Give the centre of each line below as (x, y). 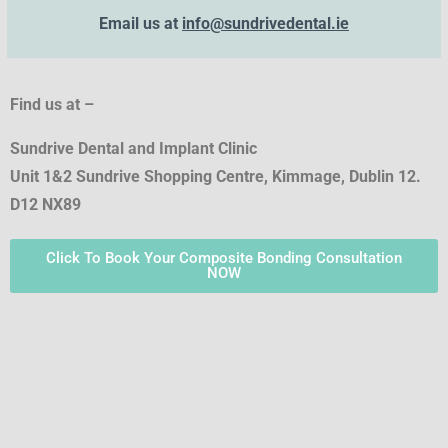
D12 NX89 (45, 205)
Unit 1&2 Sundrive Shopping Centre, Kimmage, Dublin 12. (215, 177)
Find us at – (54, 105)
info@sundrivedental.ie (265, 24)
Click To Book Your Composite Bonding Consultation (224, 258)
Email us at (140, 24)
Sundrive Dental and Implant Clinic (133, 149)
